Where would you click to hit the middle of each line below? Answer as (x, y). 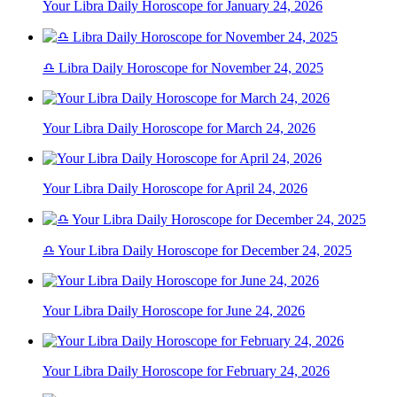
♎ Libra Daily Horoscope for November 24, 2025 (183, 68)
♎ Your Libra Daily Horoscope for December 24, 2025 (197, 251)
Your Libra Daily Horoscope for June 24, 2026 (174, 311)
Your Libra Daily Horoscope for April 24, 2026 (175, 189)
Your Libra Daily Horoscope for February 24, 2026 (186, 371)
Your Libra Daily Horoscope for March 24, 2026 (179, 128)
